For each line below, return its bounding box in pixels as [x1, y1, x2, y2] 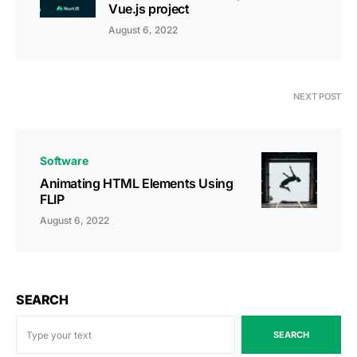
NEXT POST [293, 91, 341, 103]
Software [40, 154, 88, 168]
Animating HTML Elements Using [40, 175, 233, 192]
